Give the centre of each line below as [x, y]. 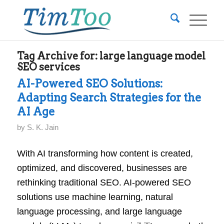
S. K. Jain [42, 127]
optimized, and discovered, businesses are [102, 168]
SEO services [48, 67]
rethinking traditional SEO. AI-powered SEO [104, 183]
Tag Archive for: [58, 56]
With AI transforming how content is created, [105, 154]
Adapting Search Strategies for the [109, 97]
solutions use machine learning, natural [95, 197]
